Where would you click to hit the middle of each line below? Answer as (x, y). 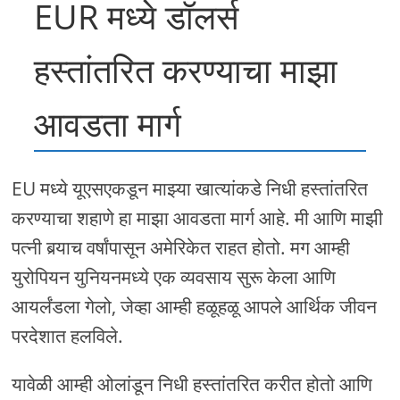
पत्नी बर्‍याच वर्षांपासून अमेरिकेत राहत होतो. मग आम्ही (181, 248)
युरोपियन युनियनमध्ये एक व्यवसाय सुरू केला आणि (174, 277)
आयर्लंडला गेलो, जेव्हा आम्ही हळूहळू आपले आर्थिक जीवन (195, 307)
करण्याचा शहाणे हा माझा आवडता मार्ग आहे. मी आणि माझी (198, 218)
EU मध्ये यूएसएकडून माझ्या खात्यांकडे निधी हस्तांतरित (190, 189)
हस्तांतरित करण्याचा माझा (186, 70)
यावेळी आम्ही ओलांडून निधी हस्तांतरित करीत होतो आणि (192, 384)
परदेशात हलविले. (68, 336)
